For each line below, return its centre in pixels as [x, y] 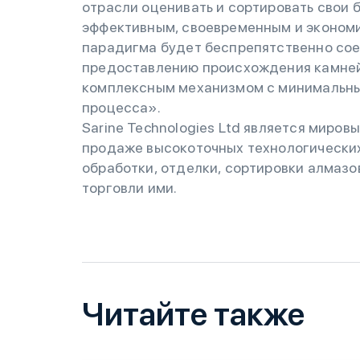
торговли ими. [130, 187]
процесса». [123, 107]
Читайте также [194, 314]
